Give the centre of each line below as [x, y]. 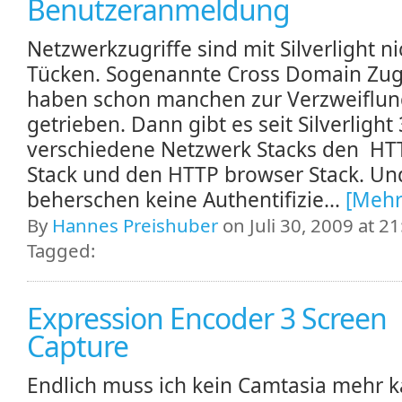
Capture [78, 345]
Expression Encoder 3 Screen [207, 318]
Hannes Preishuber [135, 225]
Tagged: [61, 250]
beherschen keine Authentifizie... [186, 199]
